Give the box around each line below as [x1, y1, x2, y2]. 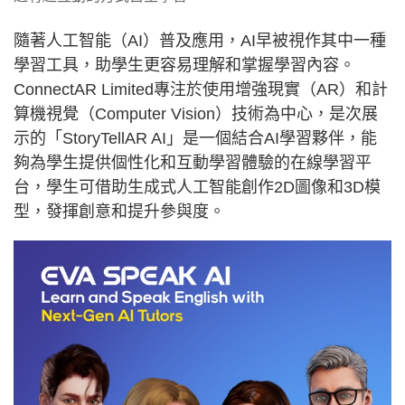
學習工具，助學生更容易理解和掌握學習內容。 [14, 56, 355, 75]
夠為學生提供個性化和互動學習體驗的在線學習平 [14, 154, 372, 173]
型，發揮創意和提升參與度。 [14, 202, 225, 221]
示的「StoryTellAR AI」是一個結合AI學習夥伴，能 [14, 129, 377, 148]
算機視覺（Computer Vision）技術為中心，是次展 [14, 105, 378, 124]
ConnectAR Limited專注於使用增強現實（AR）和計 [14, 80, 388, 99]
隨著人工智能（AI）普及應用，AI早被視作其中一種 [14, 32, 386, 51]
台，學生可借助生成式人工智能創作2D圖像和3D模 [14, 178, 381, 197]
